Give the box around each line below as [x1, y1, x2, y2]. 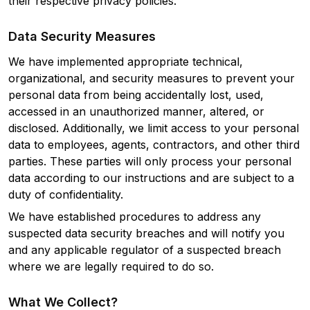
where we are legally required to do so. [8, 259, 214, 273]
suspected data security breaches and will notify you [8, 226, 284, 240]
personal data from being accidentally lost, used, [8, 87, 264, 102]
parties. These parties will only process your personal [8, 154, 291, 168]
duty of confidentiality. [8, 187, 123, 201]
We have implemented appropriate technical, [8, 54, 243, 69]
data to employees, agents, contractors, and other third [8, 137, 300, 152]
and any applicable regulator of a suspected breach [8, 242, 281, 257]
